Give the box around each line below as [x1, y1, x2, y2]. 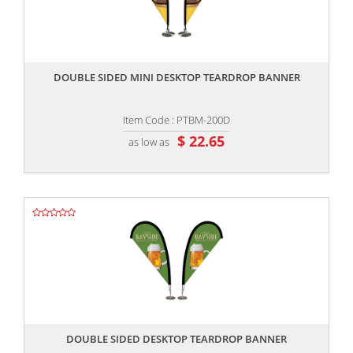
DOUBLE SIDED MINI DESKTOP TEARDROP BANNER [53, 70, 300, 85]
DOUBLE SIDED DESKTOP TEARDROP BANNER [66, 332, 287, 347]
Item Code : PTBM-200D [123, 113, 230, 128]
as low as [128, 134, 169, 149]
